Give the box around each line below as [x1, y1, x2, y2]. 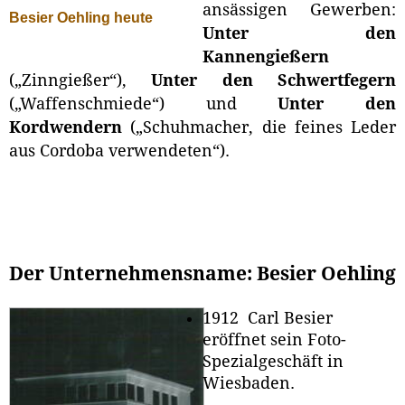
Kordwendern [9, 118, 122, 137]
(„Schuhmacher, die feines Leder [122, 118, 396, 137]
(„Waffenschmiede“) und [9, 95, 278, 114]
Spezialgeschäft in [202, 352, 344, 371]
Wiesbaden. [202, 373, 295, 392]
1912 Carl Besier [202, 308, 333, 327]
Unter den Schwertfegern [151, 71, 397, 90]
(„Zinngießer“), [9, 71, 152, 90]
